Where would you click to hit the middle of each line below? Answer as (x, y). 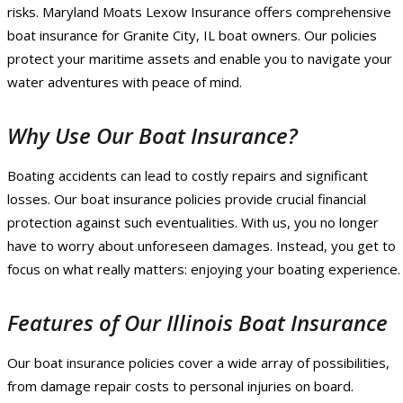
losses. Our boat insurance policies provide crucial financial (187, 199)
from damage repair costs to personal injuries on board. (180, 386)
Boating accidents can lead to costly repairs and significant (188, 176)
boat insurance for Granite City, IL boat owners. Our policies (192, 36)
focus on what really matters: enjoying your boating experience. (204, 269)
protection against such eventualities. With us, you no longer (193, 223)
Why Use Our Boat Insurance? (152, 136)
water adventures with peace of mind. (125, 82)
